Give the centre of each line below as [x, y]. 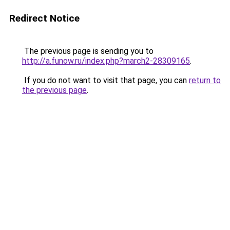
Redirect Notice [44, 18]
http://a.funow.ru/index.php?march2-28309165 [106, 61]
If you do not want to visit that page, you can [106, 80]
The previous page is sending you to [88, 51]
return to [205, 80]
